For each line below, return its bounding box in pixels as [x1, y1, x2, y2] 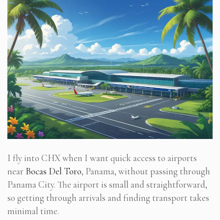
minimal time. [7, 205, 59, 217]
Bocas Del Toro [26, 165, 82, 177]
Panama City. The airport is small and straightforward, [7, 179, 207, 191]
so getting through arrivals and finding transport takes [7, 192, 209, 204]
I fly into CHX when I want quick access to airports [7, 152, 197, 164]
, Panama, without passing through [82, 165, 210, 177]
